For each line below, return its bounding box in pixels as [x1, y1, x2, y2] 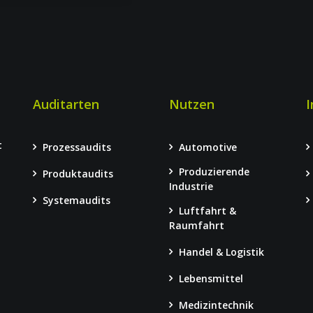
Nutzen [168, 96, 214, 112]
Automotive [178, 140, 237, 154]
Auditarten [32, 96, 99, 112]
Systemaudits [42, 194, 110, 207]
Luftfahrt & [178, 204, 236, 217]
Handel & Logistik [178, 245, 264, 259]
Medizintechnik [178, 298, 254, 312]
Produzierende [178, 165, 249, 178]
